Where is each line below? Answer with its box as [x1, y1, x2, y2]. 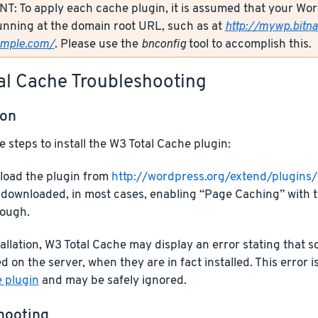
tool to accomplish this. [185, 36, 312, 52]
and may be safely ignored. [38, 273, 187, 288]
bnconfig [141, 36, 186, 52]
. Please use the [54, 36, 141, 52]
